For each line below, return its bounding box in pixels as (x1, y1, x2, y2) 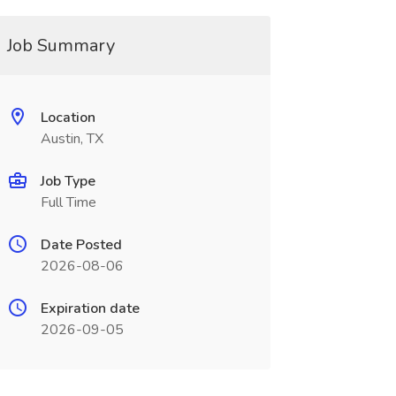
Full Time (40, 193, 96, 212)
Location (40, 108, 95, 127)
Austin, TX (40, 129, 103, 148)
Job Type (40, 171, 95, 191)
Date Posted (40, 235, 122, 255)
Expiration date (40, 299, 140, 318)
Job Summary (6, 34, 115, 57)
